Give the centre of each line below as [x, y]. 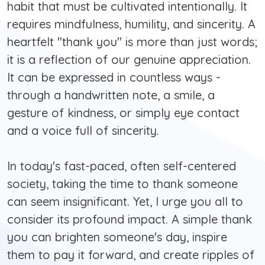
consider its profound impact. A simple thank [130, 219]
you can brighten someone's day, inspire [117, 237]
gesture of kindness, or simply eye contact [123, 113]
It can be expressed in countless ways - [114, 77]
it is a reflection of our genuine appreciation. [129, 60]
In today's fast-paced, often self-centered [122, 166]
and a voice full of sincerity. [83, 131]
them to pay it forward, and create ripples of [131, 255]
